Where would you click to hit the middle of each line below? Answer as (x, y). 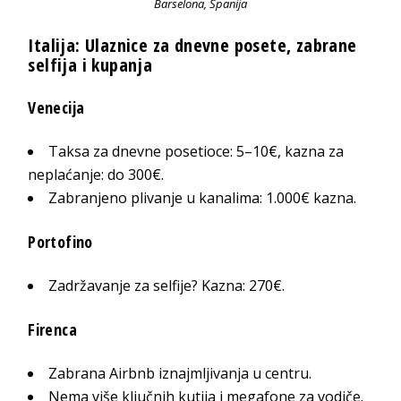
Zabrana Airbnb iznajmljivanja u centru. (180, 373)
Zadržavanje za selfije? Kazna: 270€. (167, 285)
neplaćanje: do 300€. (96, 174)
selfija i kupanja (90, 64)
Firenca (52, 329)
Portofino (60, 241)
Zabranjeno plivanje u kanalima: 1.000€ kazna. (203, 197)
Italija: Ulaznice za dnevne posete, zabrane (192, 45)
